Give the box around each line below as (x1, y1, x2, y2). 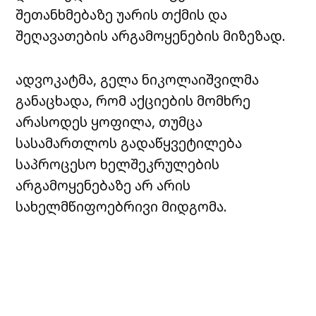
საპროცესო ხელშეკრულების (16, 154, 220, 174)
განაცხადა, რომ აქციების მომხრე (16, 91, 251, 111)
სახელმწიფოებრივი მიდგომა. (16, 197, 228, 217)
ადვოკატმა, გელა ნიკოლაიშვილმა (16, 70, 260, 90)
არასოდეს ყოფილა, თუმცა (16, 112, 203, 132)
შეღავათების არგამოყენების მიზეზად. (16, 26, 286, 46)
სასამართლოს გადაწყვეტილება (16, 133, 243, 153)
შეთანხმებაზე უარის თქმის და (16, 5, 228, 25)
